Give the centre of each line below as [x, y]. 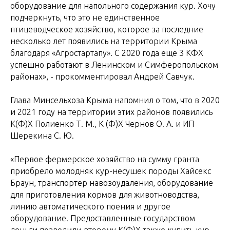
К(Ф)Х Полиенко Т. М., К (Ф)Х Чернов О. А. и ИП [102, 124]
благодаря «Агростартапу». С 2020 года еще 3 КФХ [107, 53]
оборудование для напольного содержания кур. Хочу [113, 6]
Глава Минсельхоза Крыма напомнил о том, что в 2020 [115, 100]
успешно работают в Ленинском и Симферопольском [114, 65]
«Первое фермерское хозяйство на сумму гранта [105, 159]
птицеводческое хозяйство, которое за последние [107, 29]
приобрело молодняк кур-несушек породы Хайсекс [111, 171]
